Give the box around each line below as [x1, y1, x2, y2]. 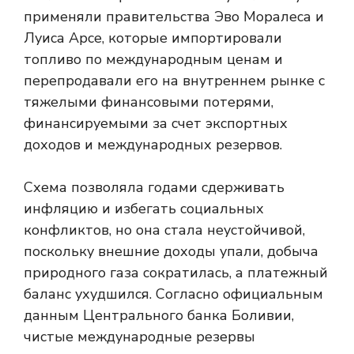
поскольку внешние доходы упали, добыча [24, 242, 318, 261]
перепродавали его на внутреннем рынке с [24, 71, 325, 90]
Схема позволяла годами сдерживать [24, 178, 284, 197]
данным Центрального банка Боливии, [24, 306, 294, 325]
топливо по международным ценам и [24, 50, 283, 69]
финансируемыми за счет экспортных [24, 114, 288, 133]
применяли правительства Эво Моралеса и [24, 7, 324, 26]
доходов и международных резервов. [24, 135, 282, 154]
